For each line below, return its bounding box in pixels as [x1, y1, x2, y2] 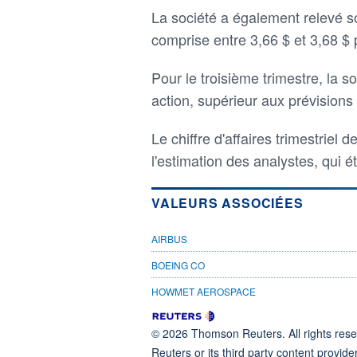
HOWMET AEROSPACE [151, 284, 256, 298]
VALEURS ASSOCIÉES [151, 193, 304, 212]
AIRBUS [151, 231, 187, 245]
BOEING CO [151, 257, 205, 272]
